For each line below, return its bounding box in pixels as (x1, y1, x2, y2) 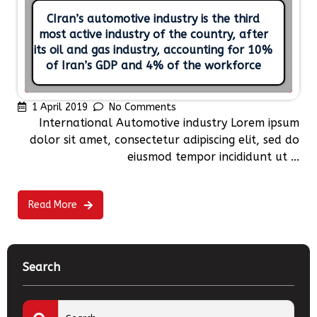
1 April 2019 (32, 101, 88, 114)
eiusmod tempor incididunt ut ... (127, 150, 299, 164)
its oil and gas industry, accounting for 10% (34, 43, 272, 57)
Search (23, 260, 60, 275)
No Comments (109, 101, 176, 114)
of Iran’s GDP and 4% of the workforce (45, 59, 261, 73)
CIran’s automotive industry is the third (47, 12, 260, 26)
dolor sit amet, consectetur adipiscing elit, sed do (30, 133, 299, 147)
